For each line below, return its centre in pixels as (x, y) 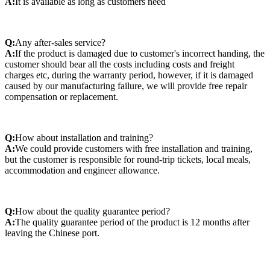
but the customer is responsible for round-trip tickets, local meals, (128, 159)
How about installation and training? (84, 137)
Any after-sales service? (60, 42)
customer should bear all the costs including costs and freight (120, 64)
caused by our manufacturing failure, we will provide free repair (126, 86)
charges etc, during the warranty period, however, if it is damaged (129, 75)
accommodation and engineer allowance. (82, 170)
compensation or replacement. (61, 96)
